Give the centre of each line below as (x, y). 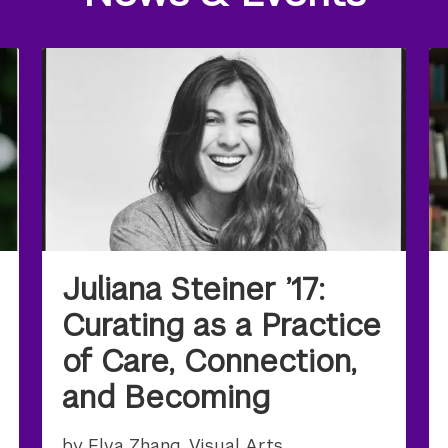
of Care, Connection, (210, 361)
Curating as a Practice (222, 325)
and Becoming (166, 397)
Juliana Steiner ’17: (194, 289)
